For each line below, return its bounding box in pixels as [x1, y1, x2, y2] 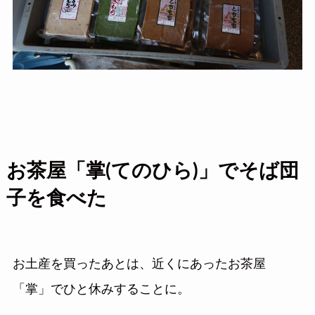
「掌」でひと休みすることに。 [12, 283, 190, 296]
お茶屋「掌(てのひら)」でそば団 [6, 160, 299, 181]
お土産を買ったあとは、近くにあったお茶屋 [12, 257, 266, 271]
